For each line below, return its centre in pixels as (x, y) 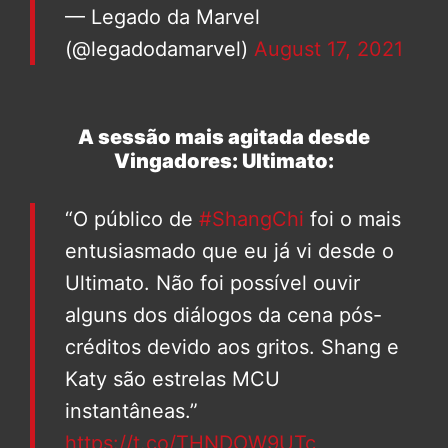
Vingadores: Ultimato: (224, 161)
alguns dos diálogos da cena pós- (223, 315)
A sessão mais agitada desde (224, 137)
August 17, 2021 (328, 49)
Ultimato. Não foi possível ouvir (212, 283)
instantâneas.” (131, 411)
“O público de (132, 219)
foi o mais (352, 219)
